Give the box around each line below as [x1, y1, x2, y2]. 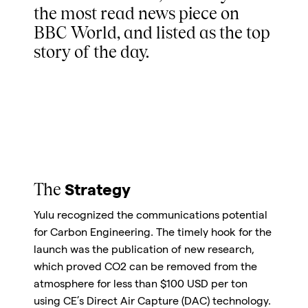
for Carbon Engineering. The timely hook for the [33, 228, 272, 240]
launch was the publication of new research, [33, 245, 254, 257]
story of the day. [33, 45, 149, 62]
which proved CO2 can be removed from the [33, 263, 257, 274]
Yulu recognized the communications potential [33, 211, 267, 223]
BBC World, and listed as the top [33, 25, 270, 43]
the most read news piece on [33, 6, 239, 23]
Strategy [64, 184, 131, 201]
